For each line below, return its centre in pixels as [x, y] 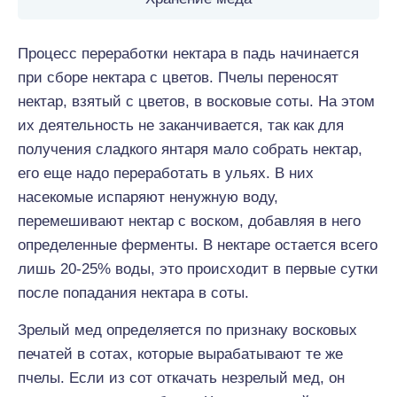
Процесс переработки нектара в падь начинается [188, 54]
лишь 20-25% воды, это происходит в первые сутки [198, 269]
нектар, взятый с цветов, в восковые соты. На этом [196, 101]
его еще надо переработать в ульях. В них [166, 173]
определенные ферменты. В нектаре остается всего [198, 245]
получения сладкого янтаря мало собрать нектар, [190, 149]
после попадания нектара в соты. [133, 293]
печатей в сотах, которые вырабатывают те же [180, 354]
